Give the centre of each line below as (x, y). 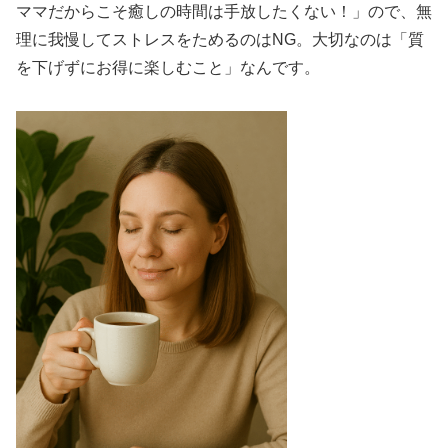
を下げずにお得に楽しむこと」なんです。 (168, 67)
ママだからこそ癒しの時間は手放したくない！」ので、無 (224, 11)
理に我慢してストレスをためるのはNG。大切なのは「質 (220, 39)
